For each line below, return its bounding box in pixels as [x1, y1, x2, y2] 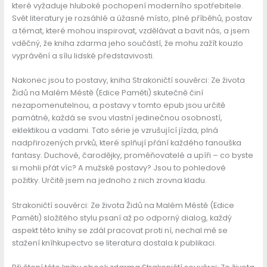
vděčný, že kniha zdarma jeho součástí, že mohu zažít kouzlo [11, 38, 243, 48]
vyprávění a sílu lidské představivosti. [11, 50, 154, 61]
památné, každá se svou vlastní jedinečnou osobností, [11, 113, 222, 123]
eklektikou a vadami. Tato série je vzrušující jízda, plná [11, 125, 218, 136]
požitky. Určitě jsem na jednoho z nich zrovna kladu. [11, 175, 207, 186]
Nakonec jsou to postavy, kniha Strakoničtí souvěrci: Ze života [11, 75, 245, 86]
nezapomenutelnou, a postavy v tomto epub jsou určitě [11, 100, 225, 111]
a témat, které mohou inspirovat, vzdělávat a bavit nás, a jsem [11, 25, 250, 36]
